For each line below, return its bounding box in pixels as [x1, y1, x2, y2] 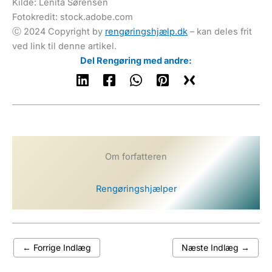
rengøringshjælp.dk [105, 25, 188, 37]
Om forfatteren [105, 151, 167, 163]
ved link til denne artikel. [12, 40, 117, 52]
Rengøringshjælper [95, 183, 177, 195]
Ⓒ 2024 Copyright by [12, 25, 105, 37]
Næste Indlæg [182, 242, 241, 253]
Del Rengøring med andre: [80, 55, 192, 66]
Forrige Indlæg [31, 242, 91, 253]
